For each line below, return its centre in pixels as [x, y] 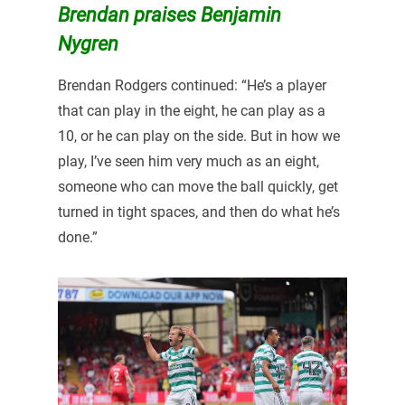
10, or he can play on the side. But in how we [198, 137]
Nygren [90, 44]
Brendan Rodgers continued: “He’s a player [192, 86]
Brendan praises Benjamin [169, 15]
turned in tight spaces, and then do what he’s [198, 212]
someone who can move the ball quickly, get [198, 187]
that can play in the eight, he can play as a [191, 111]
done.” [77, 238]
